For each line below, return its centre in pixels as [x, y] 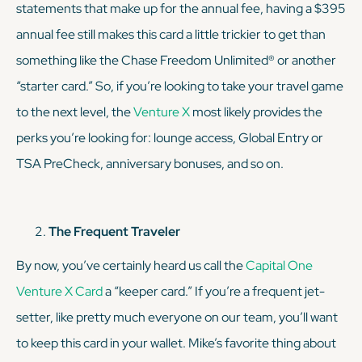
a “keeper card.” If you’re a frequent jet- [214, 291]
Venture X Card [59, 291]
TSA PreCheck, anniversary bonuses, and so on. [150, 163]
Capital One [279, 265]
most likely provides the [257, 112]
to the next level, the [75, 112]
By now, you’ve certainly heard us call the [131, 265]
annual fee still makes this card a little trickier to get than [171, 34]
